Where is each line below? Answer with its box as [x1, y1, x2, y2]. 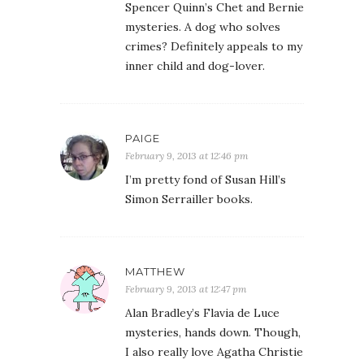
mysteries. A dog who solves [125, 19, 280, 34]
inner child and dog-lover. [125, 58, 265, 73]
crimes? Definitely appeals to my [125, 39, 302, 54]
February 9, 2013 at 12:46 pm [125, 149, 249, 162]
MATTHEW [125, 265, 185, 278]
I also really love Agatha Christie [125, 344, 303, 359]
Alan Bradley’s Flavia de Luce [125, 305, 279, 320]
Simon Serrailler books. [125, 192, 253, 206]
